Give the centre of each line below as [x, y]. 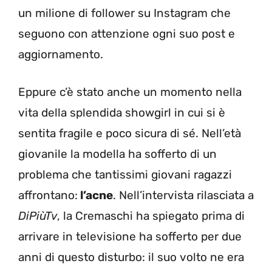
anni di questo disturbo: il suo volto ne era [131, 257]
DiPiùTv [38, 216]
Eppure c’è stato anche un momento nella [130, 92]
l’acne [95, 195]
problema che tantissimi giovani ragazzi [125, 175]
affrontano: [48, 195]
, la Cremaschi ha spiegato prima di [151, 216]
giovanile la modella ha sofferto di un [117, 154]
